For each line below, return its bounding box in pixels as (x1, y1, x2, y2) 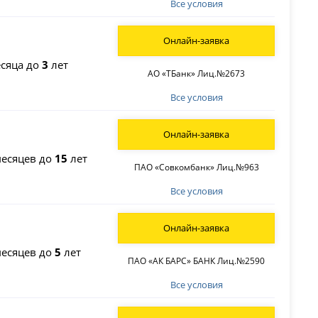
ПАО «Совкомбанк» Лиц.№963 (133, 160, 259, 173)
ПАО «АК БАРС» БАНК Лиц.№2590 (128, 254, 265, 267)
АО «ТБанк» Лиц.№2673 (148, 67, 246, 79)
